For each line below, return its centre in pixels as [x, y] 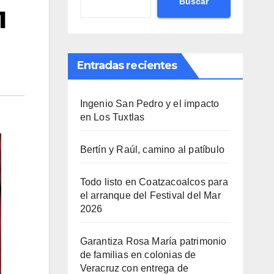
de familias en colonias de [138, 255]
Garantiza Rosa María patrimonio [153, 241]
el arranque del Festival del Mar [150, 195]
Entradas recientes [127, 65]
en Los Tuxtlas [112, 117]
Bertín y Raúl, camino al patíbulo [154, 150]
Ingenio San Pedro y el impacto [150, 104]
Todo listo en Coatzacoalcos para [154, 182]
